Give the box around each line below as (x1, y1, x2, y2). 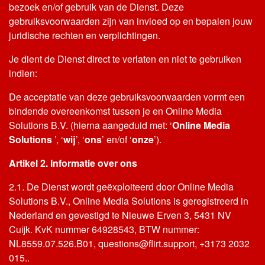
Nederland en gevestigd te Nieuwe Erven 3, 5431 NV (9, 208, 231, 222)
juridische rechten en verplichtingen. (9, 28, 160, 42)
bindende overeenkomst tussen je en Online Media (9, 104, 222, 118)
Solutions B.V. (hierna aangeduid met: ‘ (9, 118, 172, 132)
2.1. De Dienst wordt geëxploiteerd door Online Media (9, 180, 234, 193)
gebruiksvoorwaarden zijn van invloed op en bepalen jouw (9, 14, 253, 28)
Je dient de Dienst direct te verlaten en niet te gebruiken (9, 52, 241, 66)
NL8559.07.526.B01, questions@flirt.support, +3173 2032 (9, 237, 250, 250)
